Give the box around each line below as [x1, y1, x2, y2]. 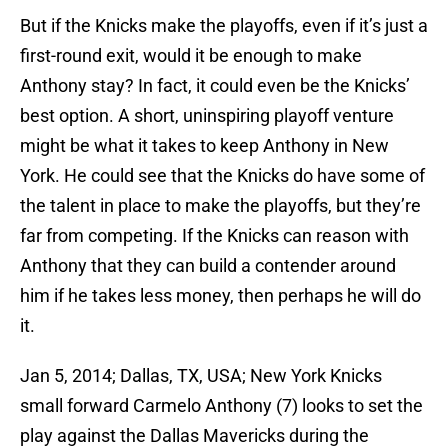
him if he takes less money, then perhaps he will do [20, 285, 421, 307]
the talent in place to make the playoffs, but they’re [20, 195, 421, 217]
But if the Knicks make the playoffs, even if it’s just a [20, 15, 428, 37]
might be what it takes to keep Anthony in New [20, 135, 389, 157]
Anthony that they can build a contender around [20, 255, 396, 277]
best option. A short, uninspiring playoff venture [20, 105, 394, 127]
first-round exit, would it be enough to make [20, 45, 362, 67]
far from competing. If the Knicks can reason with [20, 225, 409, 247]
